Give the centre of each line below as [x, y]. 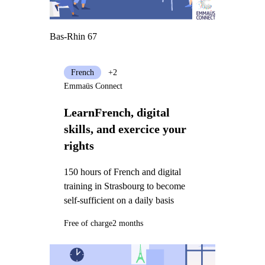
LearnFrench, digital [117, 113]
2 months [127, 224]
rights [79, 146]
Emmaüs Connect [93, 86]
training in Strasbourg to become [124, 186]
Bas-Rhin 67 [73, 37]
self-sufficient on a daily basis [119, 200]
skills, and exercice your [125, 129]
